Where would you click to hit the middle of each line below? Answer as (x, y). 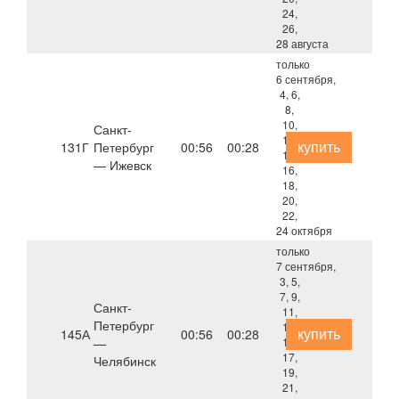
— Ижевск (122, 165)
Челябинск (124, 361)
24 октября (305, 230)
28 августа (303, 43)
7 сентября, (306, 266)
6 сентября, (306, 79)
